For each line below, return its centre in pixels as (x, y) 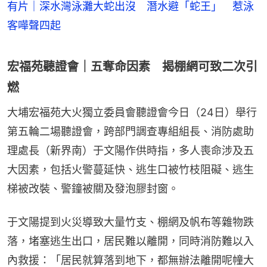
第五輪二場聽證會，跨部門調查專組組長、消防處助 (131, 132)
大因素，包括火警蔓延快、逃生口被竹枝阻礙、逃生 (131, 170)
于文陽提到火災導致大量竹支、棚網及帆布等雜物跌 (131, 222)
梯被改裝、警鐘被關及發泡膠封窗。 (93, 189)
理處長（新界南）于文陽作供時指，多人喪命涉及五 (131, 151)
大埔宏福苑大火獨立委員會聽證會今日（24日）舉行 (132, 113)
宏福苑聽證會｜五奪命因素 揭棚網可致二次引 (132, 67)
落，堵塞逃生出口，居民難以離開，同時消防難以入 (131, 241)
